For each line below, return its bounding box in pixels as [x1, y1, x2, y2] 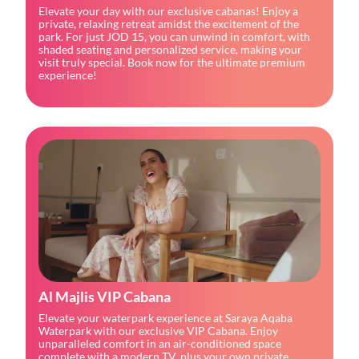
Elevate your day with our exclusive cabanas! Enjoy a [38, 3, 298, 18]
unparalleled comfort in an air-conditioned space [38, 336, 281, 350]
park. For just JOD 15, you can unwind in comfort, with [38, 29, 310, 43]
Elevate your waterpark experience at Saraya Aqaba [38, 310, 292, 325]
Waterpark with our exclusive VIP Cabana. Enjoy [38, 323, 278, 337]
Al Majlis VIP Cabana [38, 287, 171, 305]
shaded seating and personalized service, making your [38, 42, 302, 56]
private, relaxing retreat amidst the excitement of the [38, 16, 299, 30]
